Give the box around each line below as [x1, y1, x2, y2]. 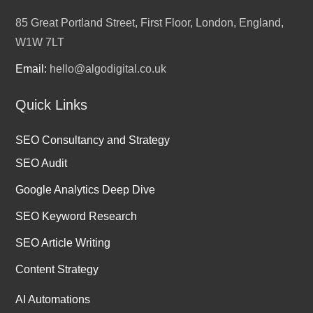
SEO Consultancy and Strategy [15, 134, 170, 147]
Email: [15, 63, 50, 75]
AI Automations [15, 293, 91, 306]
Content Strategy [15, 263, 99, 276]
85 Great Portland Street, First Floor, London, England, [15, 17, 284, 29]
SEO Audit [15, 157, 68, 170]
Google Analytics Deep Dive [15, 184, 156, 196]
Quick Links [15, 97, 88, 113]
